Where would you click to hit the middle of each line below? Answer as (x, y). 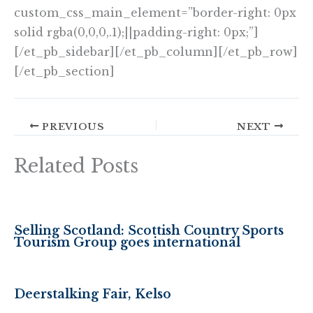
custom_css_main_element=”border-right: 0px (155, 13)
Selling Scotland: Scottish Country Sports (149, 231)
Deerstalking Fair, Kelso (93, 294)
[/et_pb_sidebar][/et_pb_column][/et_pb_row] (156, 52)
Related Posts (76, 166)
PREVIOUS (72, 126)
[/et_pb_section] (64, 72)
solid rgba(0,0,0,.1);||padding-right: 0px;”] (136, 32)
